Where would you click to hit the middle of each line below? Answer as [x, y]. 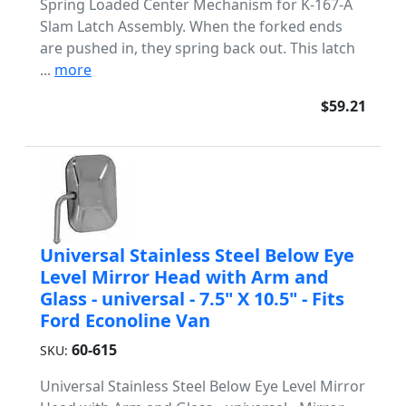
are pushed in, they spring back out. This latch [198, 48]
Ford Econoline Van [125, 320]
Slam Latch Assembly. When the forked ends [191, 26]
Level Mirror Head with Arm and [184, 277]
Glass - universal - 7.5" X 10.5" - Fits [192, 299]
